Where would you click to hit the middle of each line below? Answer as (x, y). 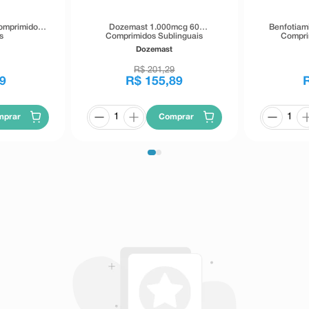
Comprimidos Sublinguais (154, 36)
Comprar (177, 117)
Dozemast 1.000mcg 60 (154, 27)
